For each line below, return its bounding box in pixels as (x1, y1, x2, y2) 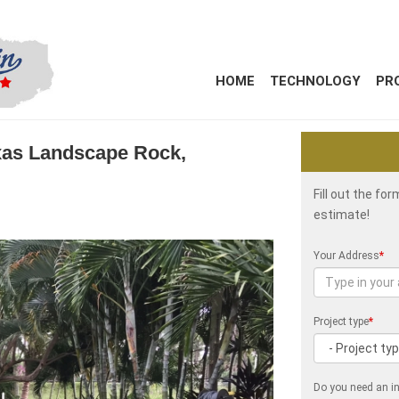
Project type (313, 315, 370, 328)
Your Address (313, 249, 380, 262)
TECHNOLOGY (270, 71, 361, 91)
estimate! (313, 208, 370, 222)
